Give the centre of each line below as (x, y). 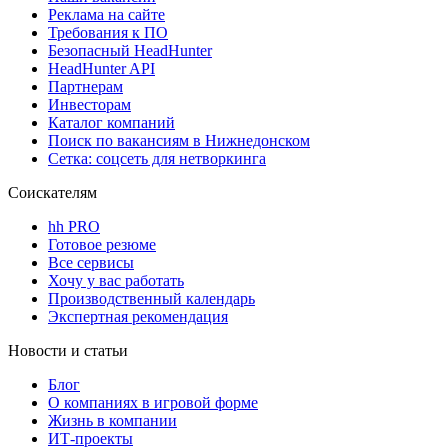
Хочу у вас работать (116, 281)
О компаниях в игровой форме (153, 403)
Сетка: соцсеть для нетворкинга (157, 159)
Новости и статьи (68, 351)
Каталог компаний (111, 123)
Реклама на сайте (106, 15)
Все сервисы (91, 263)
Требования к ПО (108, 33)
